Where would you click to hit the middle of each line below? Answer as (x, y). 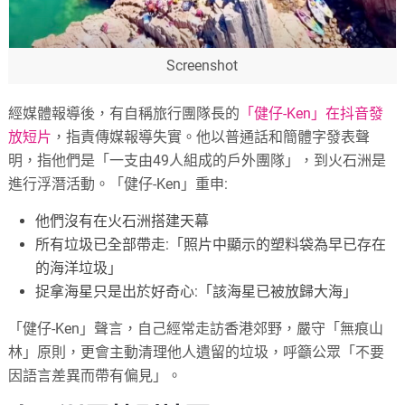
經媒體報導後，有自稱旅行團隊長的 (124, 113)
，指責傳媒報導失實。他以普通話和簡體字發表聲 (211, 137)
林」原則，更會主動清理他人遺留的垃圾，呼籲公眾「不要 (197, 352)
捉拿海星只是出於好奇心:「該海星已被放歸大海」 (197, 291)
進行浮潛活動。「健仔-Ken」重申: (118, 184)
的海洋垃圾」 (79, 268)
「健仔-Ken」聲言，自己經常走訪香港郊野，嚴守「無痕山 (196, 328)
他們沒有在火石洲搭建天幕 (122, 221)
